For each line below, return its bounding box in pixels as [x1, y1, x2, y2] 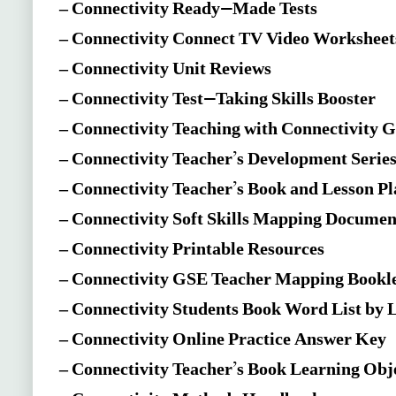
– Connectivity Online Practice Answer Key [59, 332, 387, 351]
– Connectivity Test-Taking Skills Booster [59, 92, 377, 110]
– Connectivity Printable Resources [59, 242, 325, 261]
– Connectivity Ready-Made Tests [59, 2, 318, 20]
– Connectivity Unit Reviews [59, 62, 272, 80]
